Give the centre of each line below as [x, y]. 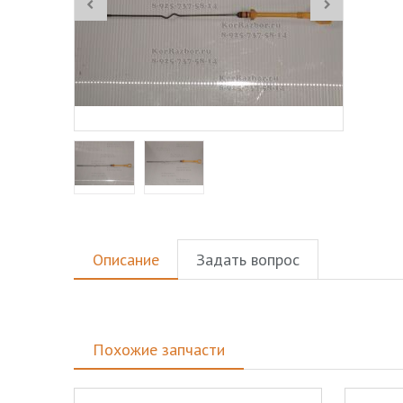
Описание [126, 260]
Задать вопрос [248, 260]
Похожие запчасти [159, 349]
